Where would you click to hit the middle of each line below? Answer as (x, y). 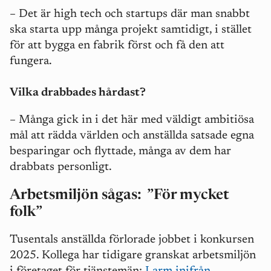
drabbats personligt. (62, 168)
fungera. (31, 62)
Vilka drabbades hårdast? (79, 93)
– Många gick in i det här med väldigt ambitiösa (132, 120)
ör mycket (196, 196)
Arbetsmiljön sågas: (78, 196)
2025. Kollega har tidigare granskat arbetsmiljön (133, 256)
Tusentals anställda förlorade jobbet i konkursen (132, 240)
